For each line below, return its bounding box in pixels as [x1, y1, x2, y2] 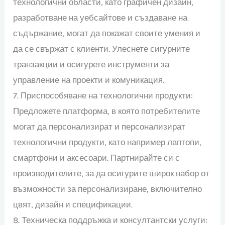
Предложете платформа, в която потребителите [13, 105, 200, 116]
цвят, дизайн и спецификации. [13, 199, 133, 209]
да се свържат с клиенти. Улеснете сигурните [13, 43, 190, 54]
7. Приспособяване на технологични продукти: [13, 90, 193, 100]
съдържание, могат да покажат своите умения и [13, 28, 201, 38]
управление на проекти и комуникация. [13, 74, 165, 85]
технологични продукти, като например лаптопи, [13, 137, 202, 147]
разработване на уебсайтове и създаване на [13, 12, 188, 23]
